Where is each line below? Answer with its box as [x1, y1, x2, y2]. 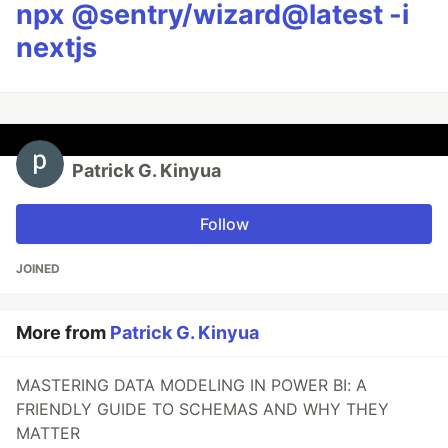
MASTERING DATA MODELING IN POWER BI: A [16, 375, 367, 396]
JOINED [16, 261, 60, 277]
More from [16, 322, 110, 344]
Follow [199, 214, 249, 235]
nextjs [16, 31, 97, 65]
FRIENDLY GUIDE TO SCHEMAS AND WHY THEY [16, 399, 389, 420]
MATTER [16, 423, 80, 444]
